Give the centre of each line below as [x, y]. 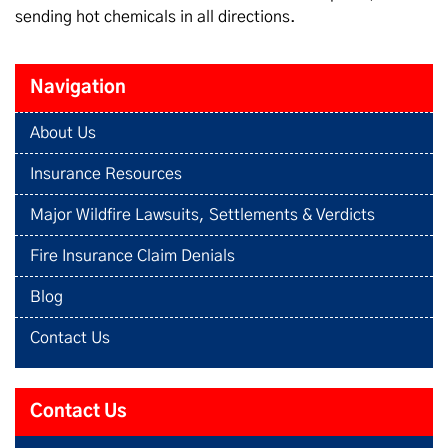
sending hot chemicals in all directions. [155, 17]
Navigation [78, 88]
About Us [63, 133]
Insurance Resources [106, 174]
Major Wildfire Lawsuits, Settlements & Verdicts [202, 215]
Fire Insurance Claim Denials [132, 256]
